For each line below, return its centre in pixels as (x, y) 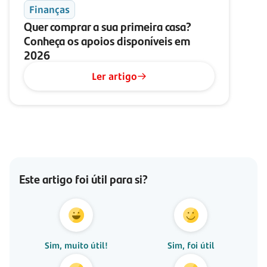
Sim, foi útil (191, 245)
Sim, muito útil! (76, 245)
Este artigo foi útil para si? (83, 178)
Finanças (49, 10)
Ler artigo (114, 76)
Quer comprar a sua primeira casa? (108, 26)
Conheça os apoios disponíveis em (107, 40)
